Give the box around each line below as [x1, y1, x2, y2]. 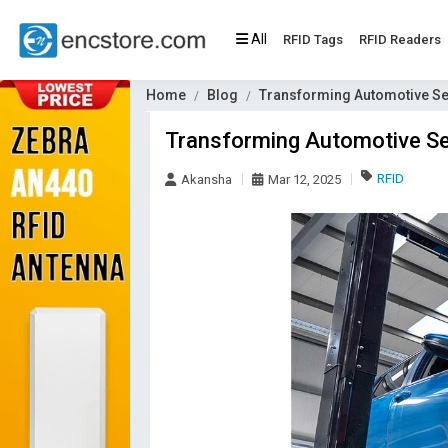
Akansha [181, 172, 232, 187]
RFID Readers [359, 32, 441, 47]
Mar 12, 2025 [268, 172, 341, 187]
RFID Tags [283, 32, 343, 47]
